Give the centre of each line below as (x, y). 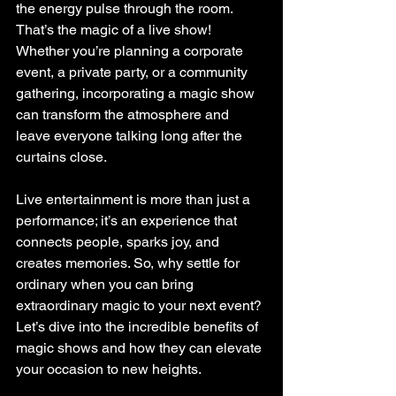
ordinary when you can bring (107, 284)
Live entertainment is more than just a (135, 199)
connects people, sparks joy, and (119, 242)
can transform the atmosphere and (124, 114)
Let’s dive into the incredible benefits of (139, 327)
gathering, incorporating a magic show (137, 93)
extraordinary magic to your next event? (141, 305)
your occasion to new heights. (109, 369)
